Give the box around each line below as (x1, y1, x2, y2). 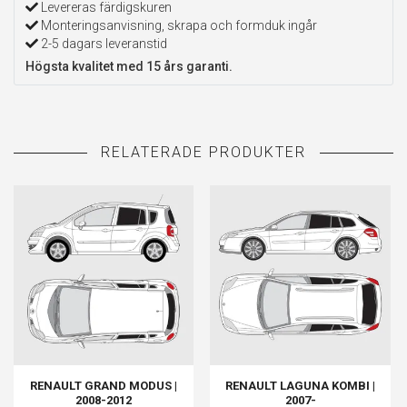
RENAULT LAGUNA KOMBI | (225, 379, 376, 393)
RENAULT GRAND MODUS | (30, 379, 178, 393)
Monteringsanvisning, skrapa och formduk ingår (38, 17, 317, 33)
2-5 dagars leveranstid (38, 35, 167, 51)
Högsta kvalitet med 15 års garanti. (25, 58, 233, 74)
